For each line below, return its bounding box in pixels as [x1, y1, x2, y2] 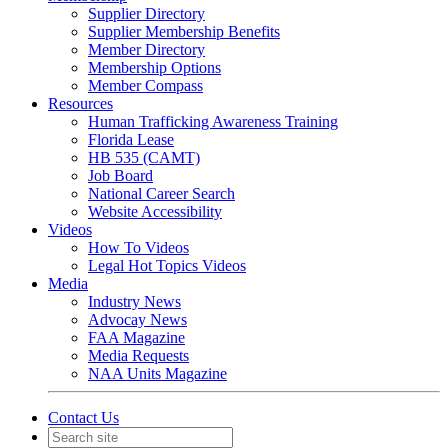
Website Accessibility [88, 203, 222, 220]
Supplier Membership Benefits [88, 23, 280, 40]
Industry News [88, 293, 181, 310]
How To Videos [88, 239, 189, 256]
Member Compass [88, 77, 203, 94]
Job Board [88, 167, 153, 184]
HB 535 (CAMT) [88, 149, 200, 166]
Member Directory [88, 41, 205, 58]
